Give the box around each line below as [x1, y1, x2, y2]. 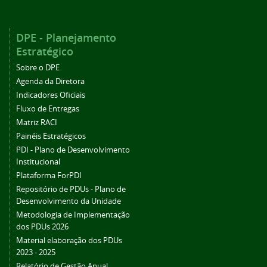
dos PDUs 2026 [16, 222, 69, 232]
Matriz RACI [16, 117, 57, 128]
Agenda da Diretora [16, 76, 85, 87]
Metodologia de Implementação [16, 210, 130, 221]
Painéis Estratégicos [16, 131, 86, 142]
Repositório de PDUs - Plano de [16, 184, 126, 195]
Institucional [16, 157, 60, 167]
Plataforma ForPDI [16, 170, 82, 181]
